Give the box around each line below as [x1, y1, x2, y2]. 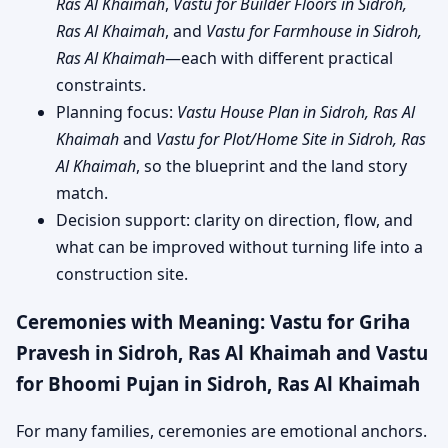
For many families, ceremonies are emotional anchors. [16, 420, 427, 443]
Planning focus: [56, 100, 177, 123]
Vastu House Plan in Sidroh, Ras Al [177, 100, 415, 123]
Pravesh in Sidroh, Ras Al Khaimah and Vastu [16, 340, 428, 366]
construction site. [56, 262, 188, 285]
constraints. [56, 73, 146, 96]
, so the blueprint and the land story [136, 154, 407, 177]
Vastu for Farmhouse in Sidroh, [206, 19, 422, 42]
